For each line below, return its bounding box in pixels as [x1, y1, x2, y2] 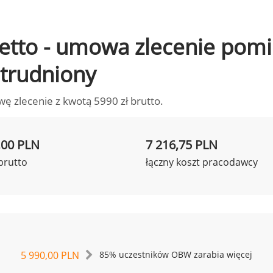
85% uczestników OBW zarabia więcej [99, 249, 252, 260]
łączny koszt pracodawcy [146, 155, 258, 169]
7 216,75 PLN [146, 136, 218, 153]
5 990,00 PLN [21, 249, 79, 262]
